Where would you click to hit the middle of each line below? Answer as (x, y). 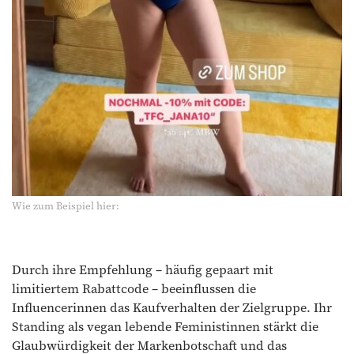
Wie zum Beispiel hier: (66, 206)
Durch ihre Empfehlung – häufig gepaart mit (143, 270)
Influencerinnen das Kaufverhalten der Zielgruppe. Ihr (172, 308)
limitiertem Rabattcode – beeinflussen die (134, 289)
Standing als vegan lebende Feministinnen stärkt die (165, 327)
